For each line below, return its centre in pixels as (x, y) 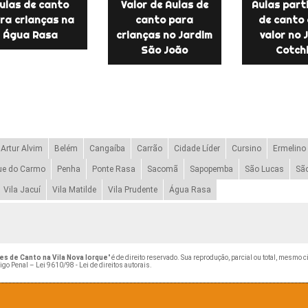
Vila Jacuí (22, 189)
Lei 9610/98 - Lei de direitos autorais (92, 265)
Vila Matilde (74, 189)
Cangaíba (107, 148)
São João (165, 50)
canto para (165, 20)
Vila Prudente (132, 189)
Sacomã (162, 169)
